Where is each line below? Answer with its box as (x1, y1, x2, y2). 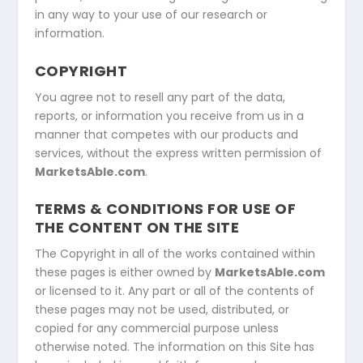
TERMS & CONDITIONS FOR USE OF (34, 199, 297, 220)
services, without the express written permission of (34, 144, 322, 161)
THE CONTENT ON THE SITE (34, 217, 240, 238)
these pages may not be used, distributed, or (34, 301, 289, 318)
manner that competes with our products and (34, 126, 298, 143)
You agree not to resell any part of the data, (34, 88, 285, 105)
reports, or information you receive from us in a (34, 107, 304, 124)
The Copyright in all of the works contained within (34, 246, 315, 263)
